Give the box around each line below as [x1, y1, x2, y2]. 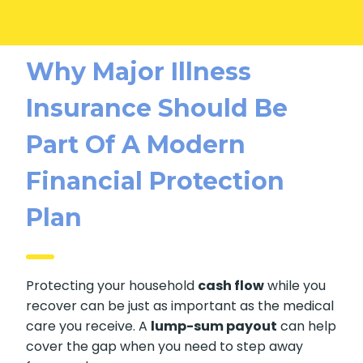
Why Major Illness [26, 56, 252, 87]
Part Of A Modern [26, 129, 246, 160]
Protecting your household [26, 275, 199, 295]
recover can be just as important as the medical [26, 296, 335, 315]
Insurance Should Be [26, 92, 288, 123]
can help [277, 316, 337, 335]
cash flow [198, 275, 265, 295]
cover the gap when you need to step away [26, 336, 304, 356]
